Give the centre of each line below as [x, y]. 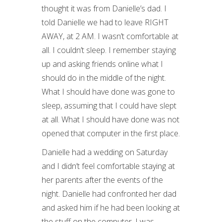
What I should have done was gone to [108, 92]
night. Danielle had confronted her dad [109, 194]
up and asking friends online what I [102, 64]
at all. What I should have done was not [111, 119]
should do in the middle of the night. [104, 78]
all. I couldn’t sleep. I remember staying [109, 50]
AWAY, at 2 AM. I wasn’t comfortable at [110, 36]
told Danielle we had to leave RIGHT [105, 22]
